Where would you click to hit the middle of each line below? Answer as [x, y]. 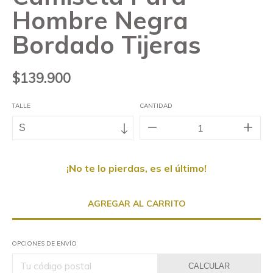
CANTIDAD [156, 106]
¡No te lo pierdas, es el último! [136, 168]
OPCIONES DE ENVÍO [44, 243]
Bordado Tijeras [107, 44]
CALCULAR [209, 266]
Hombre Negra [100, 20]
